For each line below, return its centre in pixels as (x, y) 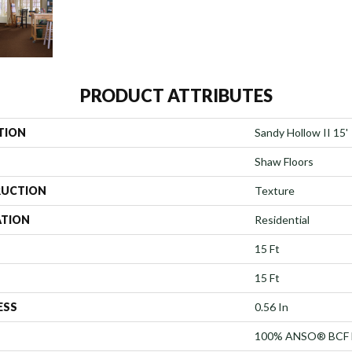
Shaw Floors (284, 161)
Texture (275, 190)
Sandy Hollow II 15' (301, 132)
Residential (282, 219)
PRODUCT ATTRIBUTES (176, 95)
